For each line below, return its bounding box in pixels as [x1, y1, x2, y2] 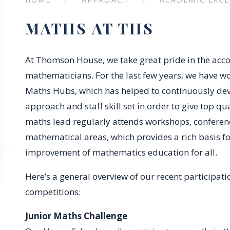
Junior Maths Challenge [25, 210, 127, 222]
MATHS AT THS [25, 18, 154, 39]
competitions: [25, 186, 81, 198]
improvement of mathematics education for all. [25, 146, 217, 158]
